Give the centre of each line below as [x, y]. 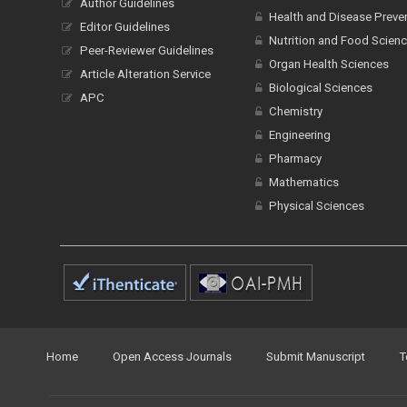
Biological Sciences [320, 88]
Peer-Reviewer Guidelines [147, 50]
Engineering [299, 135]
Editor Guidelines [125, 27]
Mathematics [303, 182]
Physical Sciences [316, 206]
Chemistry [295, 111]
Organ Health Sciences [328, 64]
